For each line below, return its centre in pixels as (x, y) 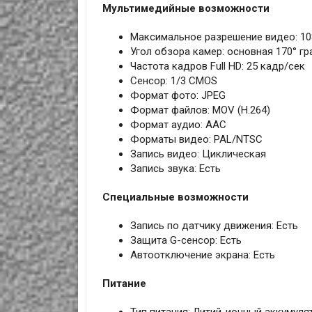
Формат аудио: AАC (178, 125)
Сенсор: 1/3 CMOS (173, 81)
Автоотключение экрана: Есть (202, 255)
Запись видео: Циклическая (198, 154)
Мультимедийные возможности (186, 9)
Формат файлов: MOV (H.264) (200, 110)
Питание (124, 284)
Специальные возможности (175, 197)
